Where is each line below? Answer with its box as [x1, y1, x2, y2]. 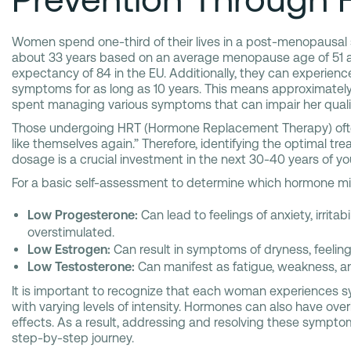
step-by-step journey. [12, 331, 134, 346]
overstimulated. [27, 225, 114, 240]
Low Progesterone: [27, 208, 138, 223]
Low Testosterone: [27, 259, 135, 274]
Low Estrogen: [27, 242, 110, 257]
